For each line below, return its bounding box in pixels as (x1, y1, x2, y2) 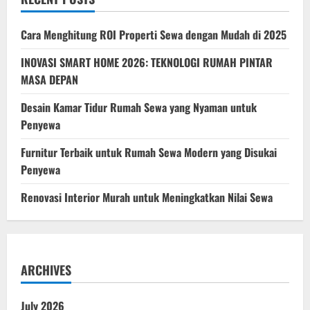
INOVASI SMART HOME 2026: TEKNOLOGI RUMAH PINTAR (21, 53, 273, 71)
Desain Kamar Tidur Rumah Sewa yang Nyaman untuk (21, 98, 257, 116)
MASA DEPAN (21, 71, 78, 88)
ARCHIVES (21, 260, 71, 279)
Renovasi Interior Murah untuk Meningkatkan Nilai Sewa (21, 188, 273, 206)
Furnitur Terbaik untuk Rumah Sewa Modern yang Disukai (21, 143, 277, 161)
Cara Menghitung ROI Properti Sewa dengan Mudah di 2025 (21, 26, 286, 43)
